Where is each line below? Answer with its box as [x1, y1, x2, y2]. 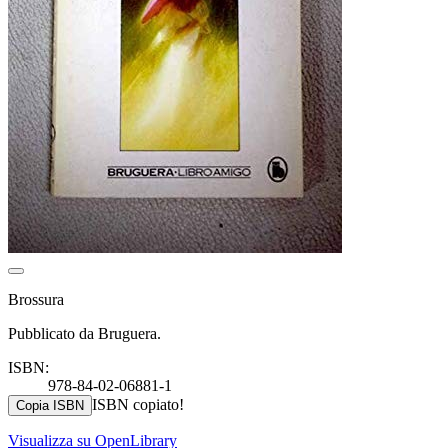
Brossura [8, 290, 64, 308]
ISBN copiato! [92, 395, 184, 413]
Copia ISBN [16, 397, 84, 413]
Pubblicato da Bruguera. [8, 324, 161, 342]
